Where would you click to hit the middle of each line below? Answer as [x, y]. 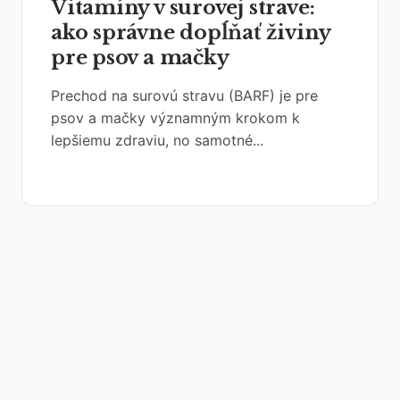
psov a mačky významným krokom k [175, 118]
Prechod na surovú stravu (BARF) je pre [184, 96]
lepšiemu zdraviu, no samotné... [157, 140]
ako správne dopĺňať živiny [191, 33]
